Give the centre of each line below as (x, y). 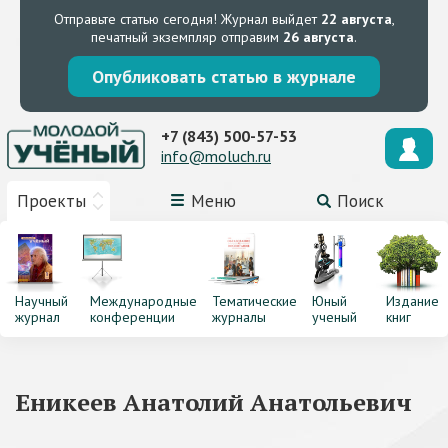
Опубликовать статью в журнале (224, 76)
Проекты (51, 201)
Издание (413, 301)
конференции (132, 317)
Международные (143, 301)
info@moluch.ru (216, 155)
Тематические (254, 301)
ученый (334, 317)
